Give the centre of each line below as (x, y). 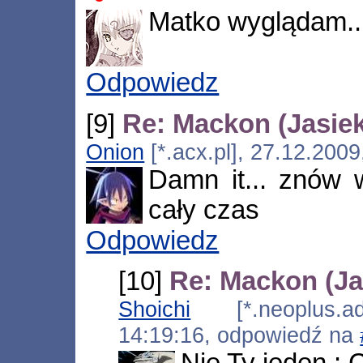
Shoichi (155, 310)
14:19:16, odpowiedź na (239, 335)
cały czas (203, 209)
